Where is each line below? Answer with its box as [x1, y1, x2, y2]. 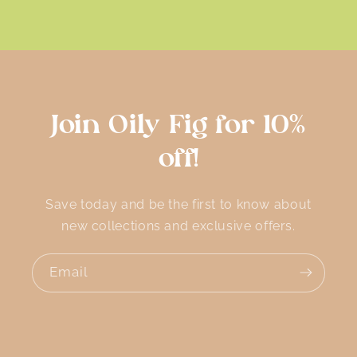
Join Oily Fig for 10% [51, 112, 306, 139]
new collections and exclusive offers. [61, 218, 296, 233]
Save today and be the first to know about [45, 196, 312, 212]
